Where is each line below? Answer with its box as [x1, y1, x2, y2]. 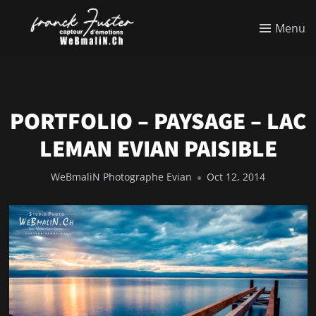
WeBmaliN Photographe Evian [51, 170, 192, 184]
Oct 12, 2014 [207, 170, 265, 184]
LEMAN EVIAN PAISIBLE [39, 132, 277, 164]
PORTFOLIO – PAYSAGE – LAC [10, 104, 306, 136]
